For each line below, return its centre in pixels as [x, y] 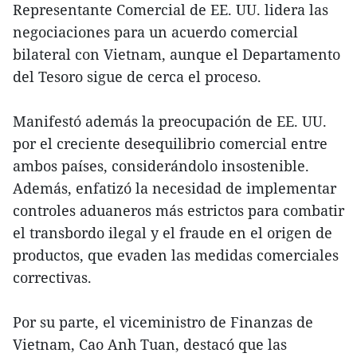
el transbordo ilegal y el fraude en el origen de [173, 233]
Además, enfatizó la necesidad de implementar [175, 188]
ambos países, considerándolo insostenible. [161, 166]
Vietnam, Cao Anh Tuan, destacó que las [150, 345]
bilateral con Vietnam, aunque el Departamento [177, 55]
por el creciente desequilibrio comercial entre [170, 144]
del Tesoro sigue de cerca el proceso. [137, 77]
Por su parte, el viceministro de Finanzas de [163, 322]
